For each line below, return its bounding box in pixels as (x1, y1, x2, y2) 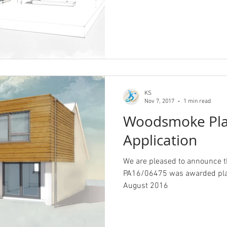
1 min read (183, 98, 211, 105)
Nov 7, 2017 (144, 98, 174, 105)
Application (123, 130, 197, 149)
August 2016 (123, 180, 168, 191)
